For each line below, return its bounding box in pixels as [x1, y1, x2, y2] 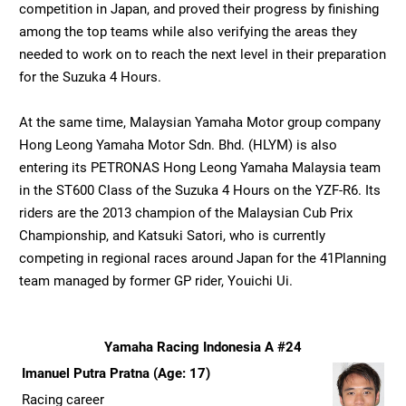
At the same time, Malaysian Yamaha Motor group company [19, 114, 381, 131]
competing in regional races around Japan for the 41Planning [19, 250, 386, 267]
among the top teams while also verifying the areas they [19, 24, 357, 41]
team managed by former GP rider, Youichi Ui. [19, 273, 293, 290]
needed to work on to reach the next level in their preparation [19, 46, 386, 63]
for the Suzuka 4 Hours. [19, 69, 161, 86]
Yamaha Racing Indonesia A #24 [104, 339, 302, 356]
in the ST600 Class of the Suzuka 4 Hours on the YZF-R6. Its [19, 182, 381, 199]
